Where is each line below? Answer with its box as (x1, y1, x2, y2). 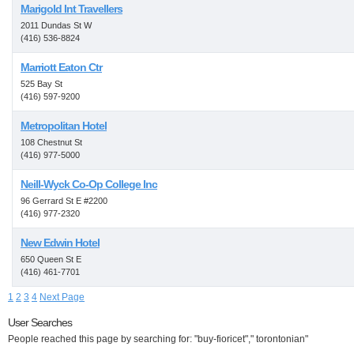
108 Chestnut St (21, 137, 82, 147)
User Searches (8, 316, 72, 329)
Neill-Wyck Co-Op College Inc (21, 178, 157, 190)
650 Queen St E (21, 254, 81, 264)
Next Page (40, 292, 85, 303)
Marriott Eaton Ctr (21, 61, 102, 73)
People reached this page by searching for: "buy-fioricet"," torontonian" (8, 333, 308, 345)
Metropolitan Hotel (21, 119, 107, 132)
